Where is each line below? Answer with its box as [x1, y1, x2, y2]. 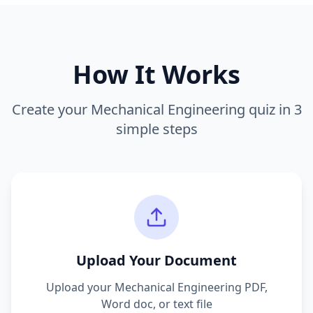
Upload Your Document [76, 251, 237, 270]
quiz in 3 [245, 100, 302, 119]
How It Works [73, 57, 240, 92]
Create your [11, 100, 91, 119]
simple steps [115, 119, 198, 138]
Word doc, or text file [101, 296, 212, 312]
